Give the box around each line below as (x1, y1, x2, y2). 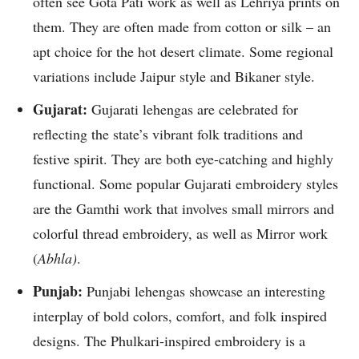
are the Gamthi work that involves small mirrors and (33, 199, 334, 219)
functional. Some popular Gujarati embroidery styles (33, 174, 338, 194)
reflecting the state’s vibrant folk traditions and (33, 124, 303, 144)
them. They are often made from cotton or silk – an (33, 17, 331, 37)
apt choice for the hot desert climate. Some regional (33, 42, 333, 62)
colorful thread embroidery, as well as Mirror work (33, 224, 328, 244)
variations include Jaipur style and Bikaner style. (33, 67, 320, 87)
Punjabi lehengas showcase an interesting (87, 281, 325, 301)
